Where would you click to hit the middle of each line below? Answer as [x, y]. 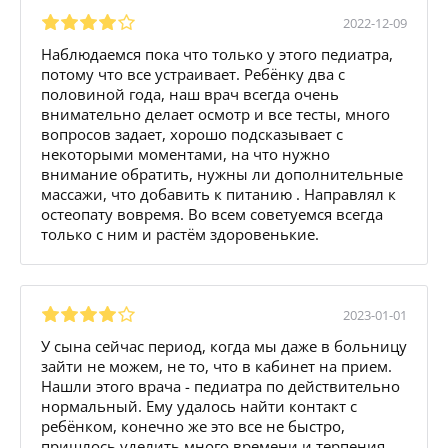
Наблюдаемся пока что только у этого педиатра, [217, 53]
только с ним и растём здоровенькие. [180, 233]
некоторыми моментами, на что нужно [185, 153]
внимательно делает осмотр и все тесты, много [215, 113]
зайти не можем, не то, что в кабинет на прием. [216, 365]
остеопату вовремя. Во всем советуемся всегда [212, 213]
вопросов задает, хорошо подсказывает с [192, 133]
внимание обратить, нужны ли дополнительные [222, 173]
